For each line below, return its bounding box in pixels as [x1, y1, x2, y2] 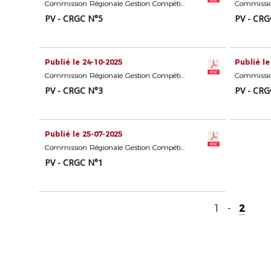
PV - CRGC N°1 [45, 157, 103, 169]
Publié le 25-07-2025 [45, 129, 123, 139]
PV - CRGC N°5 [45, 13, 103, 25]
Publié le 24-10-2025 [45, 57, 123, 67]
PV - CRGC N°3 [45, 85, 103, 97]
